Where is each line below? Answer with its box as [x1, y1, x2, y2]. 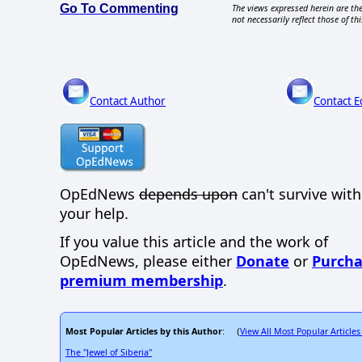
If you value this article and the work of [60, 232, 328, 252]
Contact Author [90, 93, 166, 108]
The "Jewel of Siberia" [65, 347, 152, 359]
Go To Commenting [60, 2, 179, 16]
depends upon [139, 184, 238, 204]
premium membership [60, 271, 223, 291]
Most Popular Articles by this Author [65, 326, 222, 338]
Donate [236, 251, 289, 271]
